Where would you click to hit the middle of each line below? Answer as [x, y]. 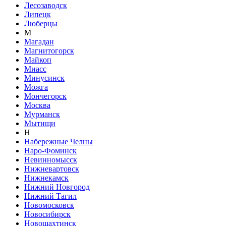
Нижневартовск [52, 168]
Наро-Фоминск [50, 150]
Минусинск [44, 78]
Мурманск [42, 114]
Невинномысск [51, 159]
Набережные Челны [59, 141]
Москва [37, 105]
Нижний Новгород [57, 187]
